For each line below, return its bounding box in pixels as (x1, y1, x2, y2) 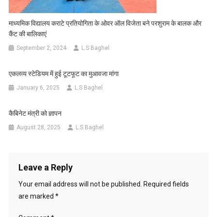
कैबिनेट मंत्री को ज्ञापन (9, 109, 62, 118)
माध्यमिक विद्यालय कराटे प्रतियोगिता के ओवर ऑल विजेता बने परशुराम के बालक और (9, 19, 202, 28)
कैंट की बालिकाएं (9, 30, 47, 38)
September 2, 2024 (16, 45, 67, 52)
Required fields (143, 180, 189, 188)
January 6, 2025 (16, 84, 60, 92)
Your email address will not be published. (18, 180, 142, 188)
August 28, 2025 (16, 124, 61, 131)
